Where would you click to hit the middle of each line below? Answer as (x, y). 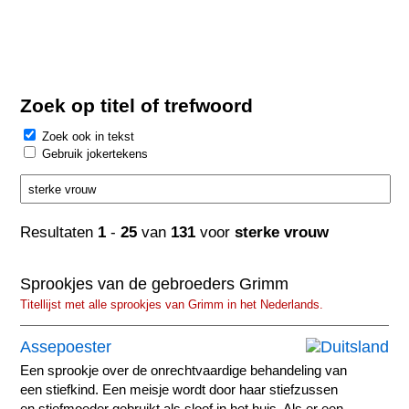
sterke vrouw (282, 232)
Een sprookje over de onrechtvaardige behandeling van (184, 370)
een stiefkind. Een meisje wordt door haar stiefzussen (179, 389)
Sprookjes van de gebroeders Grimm (155, 284)
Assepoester (66, 346)
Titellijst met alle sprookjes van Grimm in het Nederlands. (172, 305)
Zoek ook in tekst (90, 137)
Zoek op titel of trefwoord (137, 105)
